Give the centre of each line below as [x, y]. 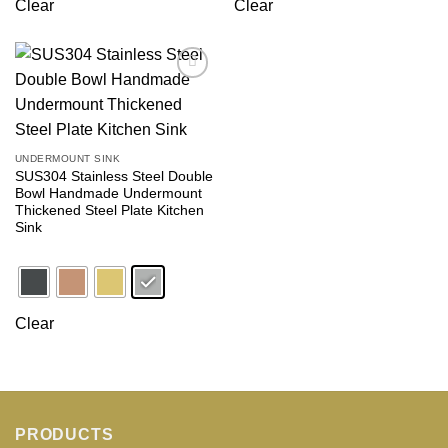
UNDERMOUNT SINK [67, 158]
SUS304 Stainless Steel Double [113, 176]
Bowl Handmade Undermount [108, 193]
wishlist [184, 106]
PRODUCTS [64, 434]
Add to [184, 92]
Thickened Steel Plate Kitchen [109, 210]
